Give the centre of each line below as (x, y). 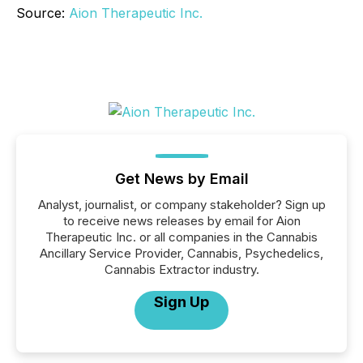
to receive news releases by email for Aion (181, 221)
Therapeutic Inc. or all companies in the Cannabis (181, 237)
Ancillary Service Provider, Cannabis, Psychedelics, (181, 253)
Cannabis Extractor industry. (181, 269)
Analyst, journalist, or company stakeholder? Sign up (181, 205)
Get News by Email (181, 179)
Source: (43, 13)
